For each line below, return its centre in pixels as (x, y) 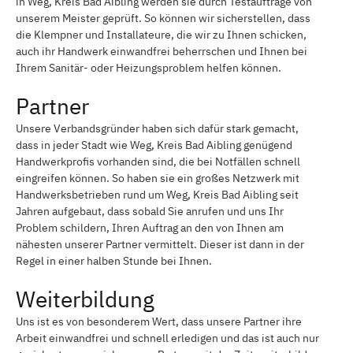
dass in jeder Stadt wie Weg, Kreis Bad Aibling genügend (154, 145)
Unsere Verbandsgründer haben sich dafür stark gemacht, (157, 128)
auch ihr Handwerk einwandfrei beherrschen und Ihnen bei (162, 51)
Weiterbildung (85, 299)
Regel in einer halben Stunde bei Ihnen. (114, 260)
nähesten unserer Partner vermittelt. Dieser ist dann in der (160, 244)
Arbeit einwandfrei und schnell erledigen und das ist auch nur (167, 338)
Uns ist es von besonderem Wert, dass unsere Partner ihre (159, 321)
